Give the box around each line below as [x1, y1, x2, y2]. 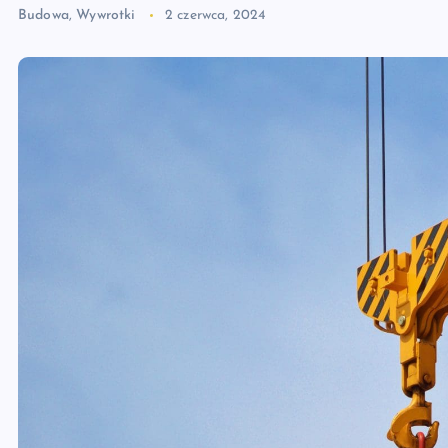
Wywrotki [76, 8, 136, 23]
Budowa [18, 8, 69, 23]
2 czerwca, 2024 [164, 8, 266, 23]
